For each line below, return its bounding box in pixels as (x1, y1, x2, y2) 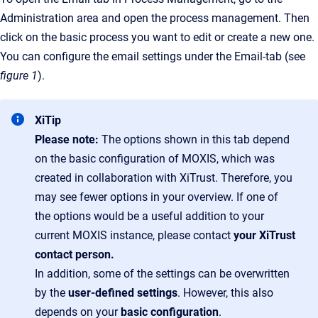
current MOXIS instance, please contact (35, 229, 234, 242)
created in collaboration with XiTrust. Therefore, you (35, 171, 292, 185)
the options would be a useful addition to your (35, 209, 264, 223)
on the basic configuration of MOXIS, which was (35, 152, 275, 165)
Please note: (35, 133, 102, 146)
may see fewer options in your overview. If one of (35, 190, 278, 204)
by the (35, 286, 68, 300)
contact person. (35, 248, 114, 261)
